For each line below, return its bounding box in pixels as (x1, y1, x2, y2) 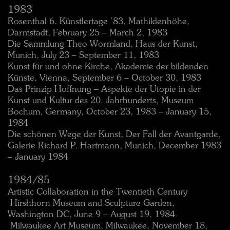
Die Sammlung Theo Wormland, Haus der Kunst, (8, 40, 198, 49)
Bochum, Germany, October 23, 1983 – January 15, (8, 108, 212, 117)
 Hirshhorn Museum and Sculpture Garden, (8, 199, 175, 208)
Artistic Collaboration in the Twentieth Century (8, 188, 187, 197)
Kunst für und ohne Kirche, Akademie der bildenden (8, 63, 208, 71)
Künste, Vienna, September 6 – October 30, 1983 (8, 74, 201, 83)
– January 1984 (8, 153, 68, 162)
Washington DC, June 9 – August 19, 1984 (8, 210, 175, 219)
